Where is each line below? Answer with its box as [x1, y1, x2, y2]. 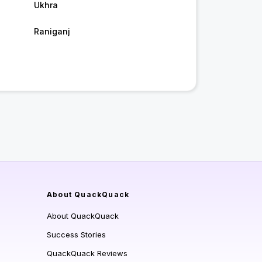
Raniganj [33, 26, 70, 37]
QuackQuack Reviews [47, 249, 127, 258]
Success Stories [47, 230, 106, 240]
